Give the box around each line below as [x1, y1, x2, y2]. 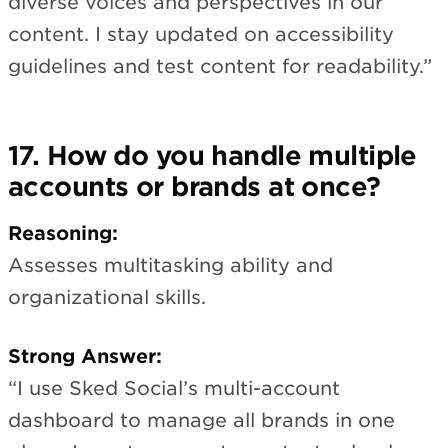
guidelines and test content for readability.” [8, 55, 432, 79]
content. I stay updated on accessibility [8, 23, 394, 47]
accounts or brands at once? [8, 171, 381, 203]
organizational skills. [8, 285, 206, 309]
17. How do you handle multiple [8, 140, 417, 172]
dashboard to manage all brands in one [8, 408, 395, 432]
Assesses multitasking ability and [8, 253, 333, 277]
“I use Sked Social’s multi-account [8, 376, 340, 400]
